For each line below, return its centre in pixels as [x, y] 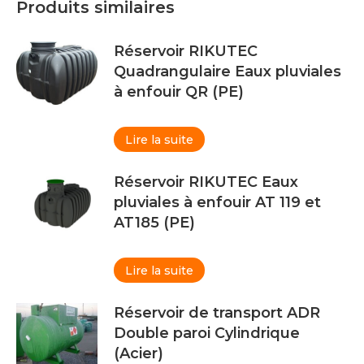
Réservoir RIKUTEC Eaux [206, 182]
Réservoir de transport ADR [217, 312]
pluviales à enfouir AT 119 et [217, 202]
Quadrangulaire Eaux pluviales [227, 71]
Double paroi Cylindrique [207, 333]
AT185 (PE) [154, 222]
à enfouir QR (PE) [179, 91]
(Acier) [139, 353]
